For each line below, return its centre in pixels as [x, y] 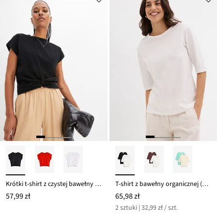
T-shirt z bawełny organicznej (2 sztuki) [205, 184]
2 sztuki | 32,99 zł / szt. [147, 208]
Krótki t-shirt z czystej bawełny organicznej [98, 184]
